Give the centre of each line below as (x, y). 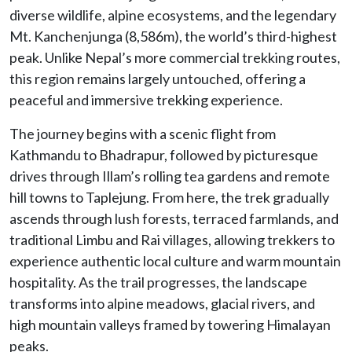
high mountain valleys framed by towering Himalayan (170, 324)
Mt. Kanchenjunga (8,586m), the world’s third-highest (173, 36)
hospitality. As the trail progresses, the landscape (158, 282)
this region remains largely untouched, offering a (158, 78)
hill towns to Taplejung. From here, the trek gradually (169, 197)
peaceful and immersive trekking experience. (146, 99)
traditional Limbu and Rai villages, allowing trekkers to (172, 239)
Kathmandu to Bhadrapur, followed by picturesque (164, 154)
